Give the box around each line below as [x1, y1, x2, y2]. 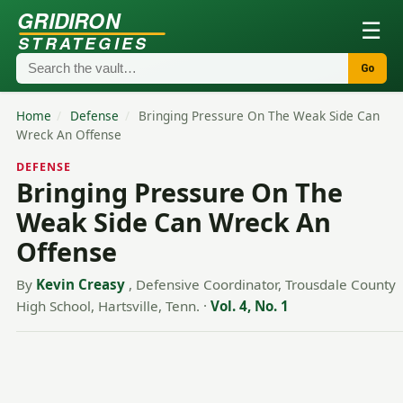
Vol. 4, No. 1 [210, 297, 289, 316]
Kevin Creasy [35, 275, 125, 294]
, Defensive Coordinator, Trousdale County [128, 275, 396, 294]
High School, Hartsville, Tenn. [15, 297, 200, 316]
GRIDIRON [16, 4, 121, 35]
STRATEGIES [17, 31, 148, 55]
